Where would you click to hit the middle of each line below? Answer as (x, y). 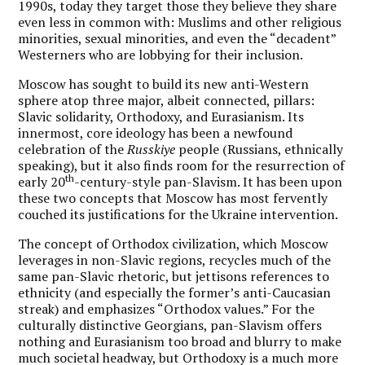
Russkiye (153, 149)
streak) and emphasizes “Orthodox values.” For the (167, 308)
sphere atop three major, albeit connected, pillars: (167, 100)
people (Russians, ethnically (261, 149)
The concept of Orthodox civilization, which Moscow (174, 243)
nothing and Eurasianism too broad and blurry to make (180, 341)
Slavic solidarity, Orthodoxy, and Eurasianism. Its (161, 116)
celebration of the (73, 149)
